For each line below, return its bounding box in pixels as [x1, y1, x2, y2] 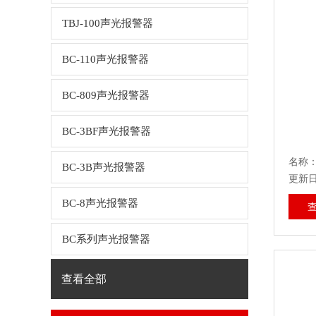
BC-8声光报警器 [62, 197, 138, 209]
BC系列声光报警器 [62, 233, 150, 245]
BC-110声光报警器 [62, 54, 149, 65]
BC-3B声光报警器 [62, 162, 145, 173]
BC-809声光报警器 [62, 90, 150, 101]
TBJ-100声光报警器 [62, 18, 153, 29]
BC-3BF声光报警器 [62, 126, 151, 137]
